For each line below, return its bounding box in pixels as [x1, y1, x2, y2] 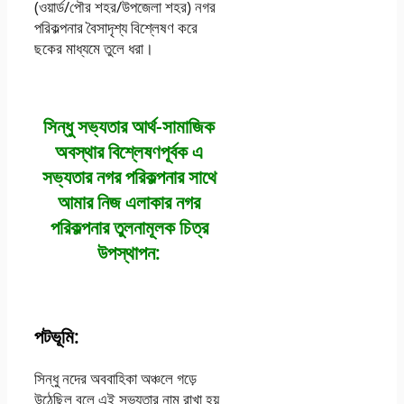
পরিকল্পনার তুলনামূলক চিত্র [50, 215, 208, 241]
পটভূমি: [34, 324, 79, 350]
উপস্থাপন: [97, 240, 161, 266]
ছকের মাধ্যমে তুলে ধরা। [34, 38, 153, 60]
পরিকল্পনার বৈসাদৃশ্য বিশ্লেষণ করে [34, 17, 197, 39]
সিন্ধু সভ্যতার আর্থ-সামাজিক [43, 114, 216, 140]
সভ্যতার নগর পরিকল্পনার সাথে [41, 164, 216, 190]
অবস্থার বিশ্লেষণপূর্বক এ [55, 139, 204, 165]
